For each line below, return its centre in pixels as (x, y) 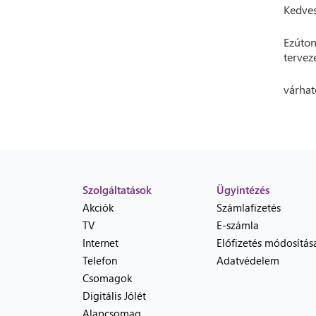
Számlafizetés (249, 207)
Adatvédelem (248, 260)
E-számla (238, 225)
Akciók (98, 207)
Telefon (100, 260)
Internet (101, 243)
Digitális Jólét (114, 296)
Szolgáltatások (117, 190)
